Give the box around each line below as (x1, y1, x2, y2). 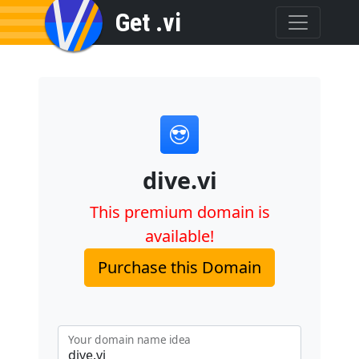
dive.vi (142, 164, 217, 196)
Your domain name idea (68, 332, 192, 348)
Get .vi (115, 6, 181, 38)
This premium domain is (89, 201, 270, 223)
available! (145, 225, 214, 247)
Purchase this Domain (98, 256, 261, 278)
